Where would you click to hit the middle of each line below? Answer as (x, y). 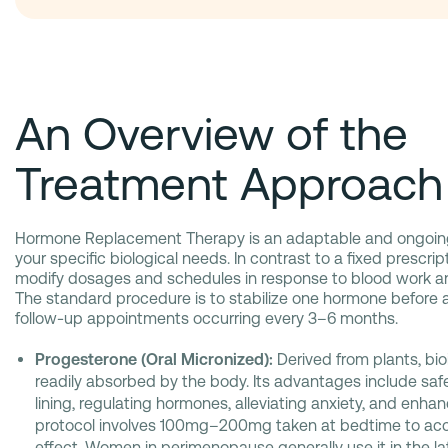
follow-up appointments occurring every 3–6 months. (206, 318)
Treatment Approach (229, 184)
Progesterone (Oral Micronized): (154, 359)
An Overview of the (211, 134)
